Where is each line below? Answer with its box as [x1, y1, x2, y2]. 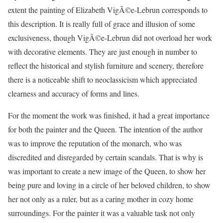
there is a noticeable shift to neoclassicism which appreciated [8, 74, 197, 85]
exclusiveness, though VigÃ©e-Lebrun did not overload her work [8, 32, 212, 43]
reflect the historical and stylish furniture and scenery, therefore [8, 60, 204, 71]
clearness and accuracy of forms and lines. [8, 88, 139, 99]
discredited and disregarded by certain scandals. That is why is [8, 152, 203, 162]
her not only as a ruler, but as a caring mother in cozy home [8, 194, 193, 204]
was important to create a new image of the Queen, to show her [8, 166, 206, 176]
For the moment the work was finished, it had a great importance [8, 110, 210, 120]
